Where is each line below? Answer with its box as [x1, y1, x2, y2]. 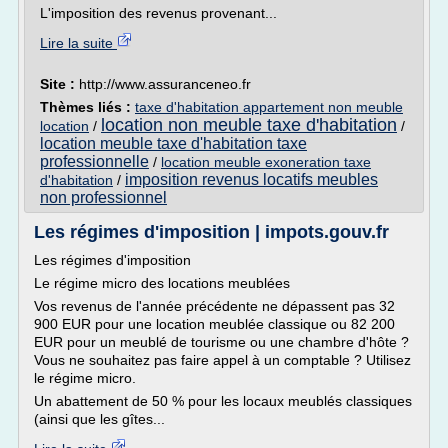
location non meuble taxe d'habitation [101, 115, 397, 135]
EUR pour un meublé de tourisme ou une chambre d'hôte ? [34, 334, 409, 350]
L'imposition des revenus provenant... [40, 5, 277, 21]
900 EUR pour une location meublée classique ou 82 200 [34, 316, 395, 332]
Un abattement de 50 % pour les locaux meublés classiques [34, 393, 412, 409]
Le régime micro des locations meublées [34, 275, 290, 291]
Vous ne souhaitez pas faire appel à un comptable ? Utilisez [34, 352, 411, 368]
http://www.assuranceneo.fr [79, 76, 251, 92]
